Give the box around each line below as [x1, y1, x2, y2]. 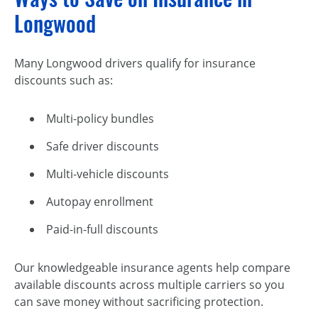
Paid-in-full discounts [46, 221, 158, 238]
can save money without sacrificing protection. [14, 294, 263, 310]
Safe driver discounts [46, 138, 159, 155]
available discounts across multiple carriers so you [14, 277, 285, 293]
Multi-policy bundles [46, 111, 154, 127]
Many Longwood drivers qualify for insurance [14, 55, 256, 72]
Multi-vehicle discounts [46, 166, 169, 182]
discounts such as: [14, 72, 113, 89]
